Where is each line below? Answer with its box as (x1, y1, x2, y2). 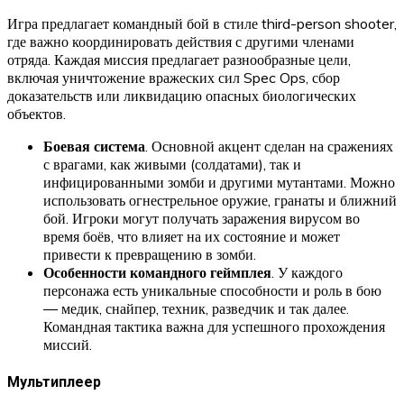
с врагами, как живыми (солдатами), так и (43, 155, 301, 174)
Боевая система (43, 137, 145, 156)
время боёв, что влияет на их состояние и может (43, 227, 340, 246)
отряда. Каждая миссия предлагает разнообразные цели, (7, 50, 351, 69)
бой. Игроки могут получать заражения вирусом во (43, 209, 360, 228)
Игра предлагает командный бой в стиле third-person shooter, (7, 14, 397, 33)
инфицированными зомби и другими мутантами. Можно (43, 173, 395, 192)
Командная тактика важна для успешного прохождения (43, 317, 385, 336)
